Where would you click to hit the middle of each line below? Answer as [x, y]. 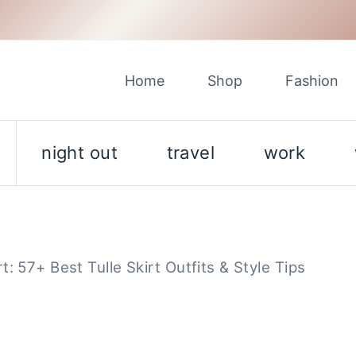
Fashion [312, 80]
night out [80, 153]
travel [191, 153]
